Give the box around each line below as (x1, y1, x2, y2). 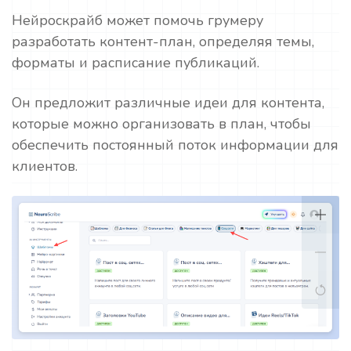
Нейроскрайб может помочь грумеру (12, 11, 263, 31)
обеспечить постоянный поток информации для (12, 136, 338, 155)
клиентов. (12, 157, 78, 176)
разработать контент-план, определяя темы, (12, 32, 314, 52)
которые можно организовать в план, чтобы (12, 114, 311, 134)
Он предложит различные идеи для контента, (12, 93, 324, 113)
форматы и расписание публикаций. (12, 53, 259, 73)
